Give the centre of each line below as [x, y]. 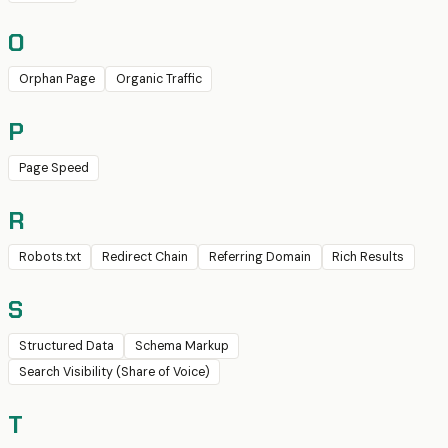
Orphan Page [56, 79]
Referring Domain [259, 257]
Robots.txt [49, 257]
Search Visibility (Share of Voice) [114, 372]
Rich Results [368, 257]
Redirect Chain [144, 257]
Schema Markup [181, 346]
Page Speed [53, 168]
